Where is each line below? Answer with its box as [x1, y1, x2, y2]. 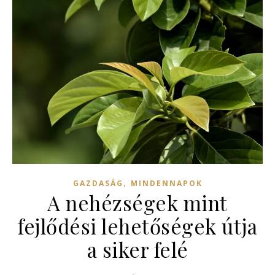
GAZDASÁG [72, 178, 123, 189]
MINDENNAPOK [130, 178, 203, 189]
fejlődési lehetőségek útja [18, 212, 257, 240]
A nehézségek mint [47, 189, 228, 217]
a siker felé [87, 236, 188, 263]
